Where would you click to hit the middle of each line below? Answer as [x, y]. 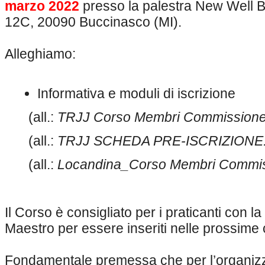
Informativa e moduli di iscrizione [136, 94]
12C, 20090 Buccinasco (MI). [93, 22]
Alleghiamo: [40, 54]
